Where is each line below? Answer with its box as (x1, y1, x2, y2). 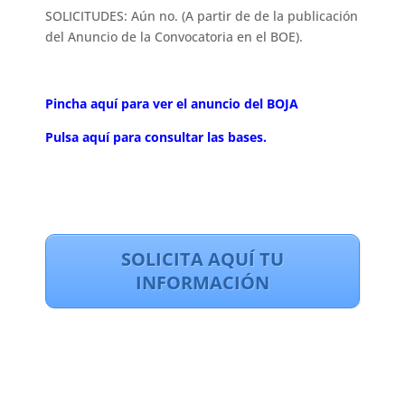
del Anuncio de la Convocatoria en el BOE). (45, 28, 304, 46)
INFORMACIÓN (136, 270, 269, 296)
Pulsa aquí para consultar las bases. (45, 128, 268, 146)
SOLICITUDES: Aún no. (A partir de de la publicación (45, 7, 359, 25)
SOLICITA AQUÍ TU (121, 247, 284, 272)
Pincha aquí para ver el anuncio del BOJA (45, 95, 303, 113)
